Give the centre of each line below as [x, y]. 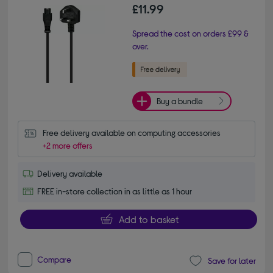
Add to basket [148, 219]
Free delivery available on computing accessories [132, 132]
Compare [55, 259]
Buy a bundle [180, 101]
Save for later [232, 261]
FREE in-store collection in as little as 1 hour [115, 191]
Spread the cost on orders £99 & [190, 33]
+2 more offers [68, 145]
